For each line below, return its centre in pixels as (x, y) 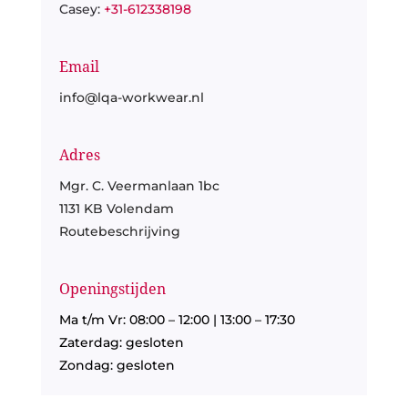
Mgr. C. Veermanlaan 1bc (139, 186)
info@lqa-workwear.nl (131, 98)
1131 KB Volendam (116, 209)
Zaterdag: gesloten (121, 343)
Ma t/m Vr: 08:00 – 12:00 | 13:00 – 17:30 (177, 320)
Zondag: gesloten (117, 366)
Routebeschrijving (119, 232)
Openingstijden (112, 290)
